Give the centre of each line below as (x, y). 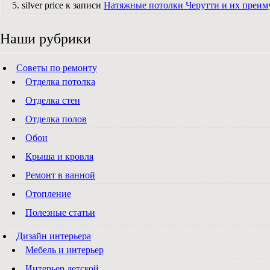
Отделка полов (56, 119)
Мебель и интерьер (64, 250)
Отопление (48, 193)
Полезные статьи (60, 212)
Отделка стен (53, 100)
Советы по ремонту (57, 67)
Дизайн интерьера (54, 236)
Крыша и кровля (59, 156)
